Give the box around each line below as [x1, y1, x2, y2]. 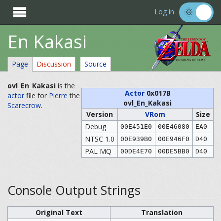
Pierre [49, 91, 68, 100]
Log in [154, 7, 174, 17]
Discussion [37, 59, 71, 69]
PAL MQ [84, 147, 111, 156]
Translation [141, 207, 183, 217]
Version [86, 110, 113, 119]
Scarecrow [7, 101, 41, 110]
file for [24, 91, 49, 100]
